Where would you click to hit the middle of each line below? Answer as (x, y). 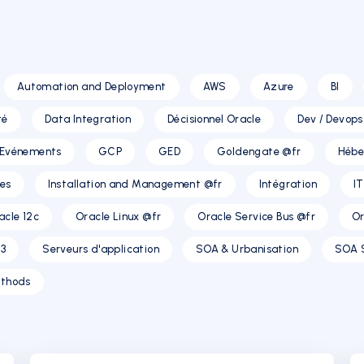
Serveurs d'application (101, 249)
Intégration (288, 184)
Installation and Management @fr (135, 184)
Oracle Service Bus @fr (256, 217)
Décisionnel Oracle (214, 119)
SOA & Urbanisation (247, 249)
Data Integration (88, 119)
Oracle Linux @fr (119, 217)
